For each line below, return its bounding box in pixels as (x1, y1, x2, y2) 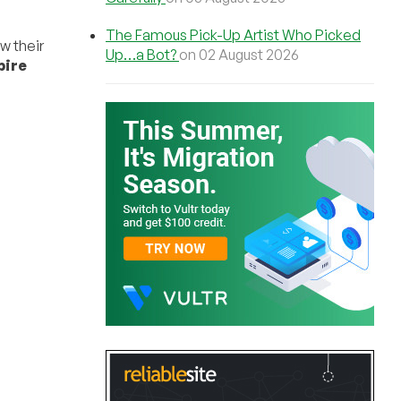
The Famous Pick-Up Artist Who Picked (106, 26, 361, 44)
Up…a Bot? (106, 46, 179, 64)
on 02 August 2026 (179, 46, 299, 64)
